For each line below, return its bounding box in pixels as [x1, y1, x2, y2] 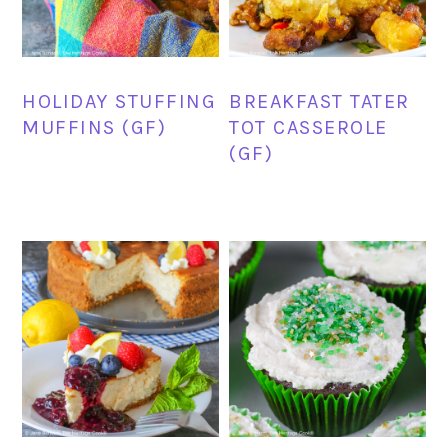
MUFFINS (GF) [22, 115, 167, 139]
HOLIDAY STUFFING [22, 89, 217, 113]
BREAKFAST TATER [229, 89, 410, 113]
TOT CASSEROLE [229, 115, 388, 139]
